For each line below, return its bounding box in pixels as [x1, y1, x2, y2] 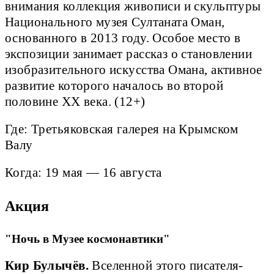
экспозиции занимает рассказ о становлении [5, 46, 253, 61]
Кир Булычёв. [5, 258, 89, 272]
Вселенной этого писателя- [88, 258, 243, 272]
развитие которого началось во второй [5, 78, 223, 92]
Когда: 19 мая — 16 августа [5, 166, 162, 180]
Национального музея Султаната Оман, [5, 15, 225, 29]
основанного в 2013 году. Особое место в [5, 31, 241, 45]
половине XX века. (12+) [5, 94, 149, 108]
